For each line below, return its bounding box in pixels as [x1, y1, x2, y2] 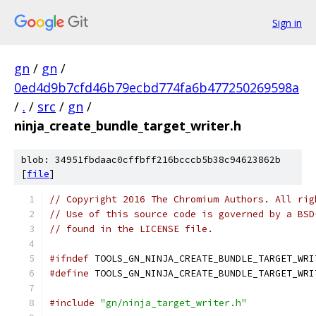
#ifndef [49, 253, 89, 265]
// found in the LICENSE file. [49, 223, 213, 235]
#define [49, 267, 89, 279]
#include [49, 297, 95, 309]
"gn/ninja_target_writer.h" [100, 297, 247, 309]
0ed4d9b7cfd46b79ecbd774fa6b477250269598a [14, 79, 299, 96]
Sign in [272, 16, 302, 30]
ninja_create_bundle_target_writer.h [14, 117, 241, 134]
